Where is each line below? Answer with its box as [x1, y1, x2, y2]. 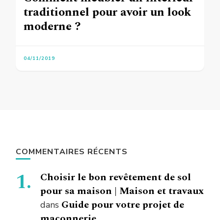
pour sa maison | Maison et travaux [40, 183, 204, 198]
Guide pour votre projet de [61, 197, 184, 212]
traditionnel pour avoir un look [24, 3, 191, 21]
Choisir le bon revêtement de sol [40, 169, 191, 185]
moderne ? [24, 17, 81, 35]
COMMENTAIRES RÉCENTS [16, 146, 128, 157]
